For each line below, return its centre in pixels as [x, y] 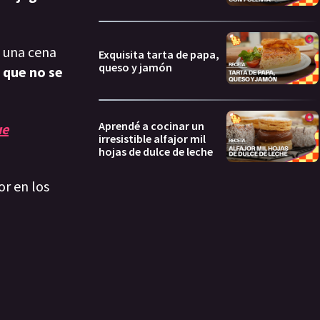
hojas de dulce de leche [156, 152]
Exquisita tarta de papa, [159, 54]
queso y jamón [135, 67]
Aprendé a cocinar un [151, 126]
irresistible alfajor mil [152, 139]
